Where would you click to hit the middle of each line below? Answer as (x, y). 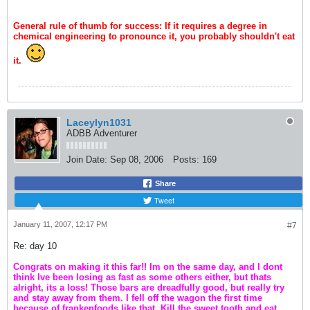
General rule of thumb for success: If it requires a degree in (140, 26)
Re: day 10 (35, 246)
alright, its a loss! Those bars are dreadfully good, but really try (149, 288)
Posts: (186, 159)
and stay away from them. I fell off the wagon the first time (138, 298)
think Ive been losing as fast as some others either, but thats (142, 277)
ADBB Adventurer (102, 133)
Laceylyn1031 (99, 122)
